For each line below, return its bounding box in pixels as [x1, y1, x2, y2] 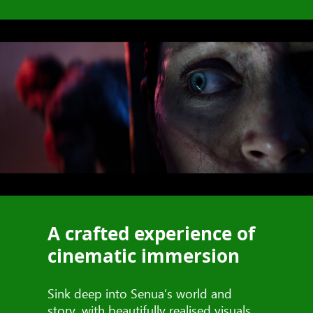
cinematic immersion [48, 243, 240, 269]
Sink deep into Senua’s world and [48, 284, 232, 303]
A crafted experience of [48, 221, 255, 247]
